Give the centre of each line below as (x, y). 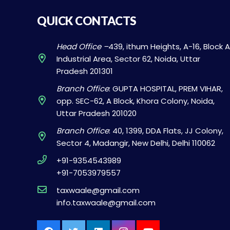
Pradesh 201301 (85, 71)
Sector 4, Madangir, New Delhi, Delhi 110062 (136, 143)
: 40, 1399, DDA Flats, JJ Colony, (166, 130)
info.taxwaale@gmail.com (106, 202)
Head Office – (83, 46)
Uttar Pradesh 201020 (97, 113)
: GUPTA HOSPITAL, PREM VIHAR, (166, 88)
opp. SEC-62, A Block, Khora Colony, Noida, (136, 101)
